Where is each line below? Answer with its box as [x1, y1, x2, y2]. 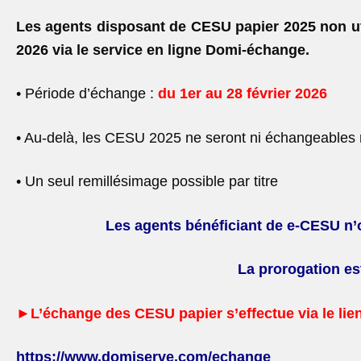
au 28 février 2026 [201, 85, 327, 102]
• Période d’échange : [16, 85, 158, 102]
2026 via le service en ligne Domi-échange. [16, 41, 309, 58]
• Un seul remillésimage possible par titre [16, 173, 278, 190]
